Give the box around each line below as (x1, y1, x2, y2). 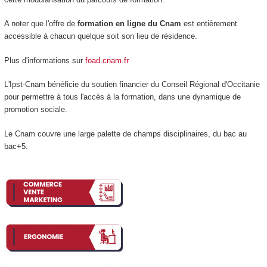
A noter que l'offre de (4, 19, 77, 29)
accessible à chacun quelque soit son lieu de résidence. (4, 32, 197, 41)
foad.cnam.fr (85, 55, 129, 65)
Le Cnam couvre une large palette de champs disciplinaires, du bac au (4, 129, 247, 138)
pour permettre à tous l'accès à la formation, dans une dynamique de (4, 92, 241, 102)
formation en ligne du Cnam (77, 19, 181, 29)
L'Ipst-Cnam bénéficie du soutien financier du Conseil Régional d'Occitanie (4, 80, 260, 89)
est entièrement (181, 19, 237, 29)
